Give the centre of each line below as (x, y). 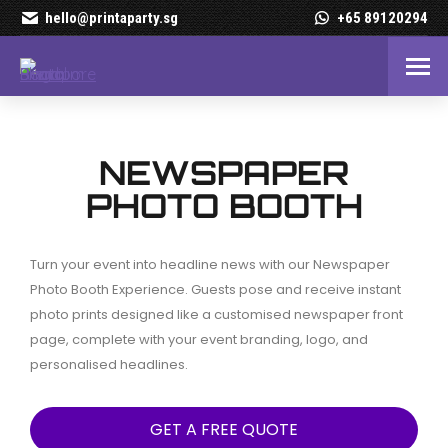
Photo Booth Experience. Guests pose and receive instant (215, 289)
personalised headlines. (109, 364)
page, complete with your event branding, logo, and (199, 339)
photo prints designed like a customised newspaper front (216, 314)
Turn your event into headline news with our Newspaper (210, 264)
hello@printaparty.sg (112, 17)
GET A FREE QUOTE (224, 429)
